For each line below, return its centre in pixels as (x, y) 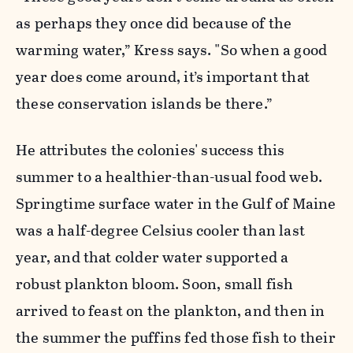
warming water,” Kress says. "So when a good (172, 50)
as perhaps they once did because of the (154, 23)
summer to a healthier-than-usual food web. (169, 176)
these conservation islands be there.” (145, 103)
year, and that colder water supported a (152, 257)
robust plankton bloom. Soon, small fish (155, 284)
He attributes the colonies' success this (150, 150)
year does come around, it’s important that (163, 76)
